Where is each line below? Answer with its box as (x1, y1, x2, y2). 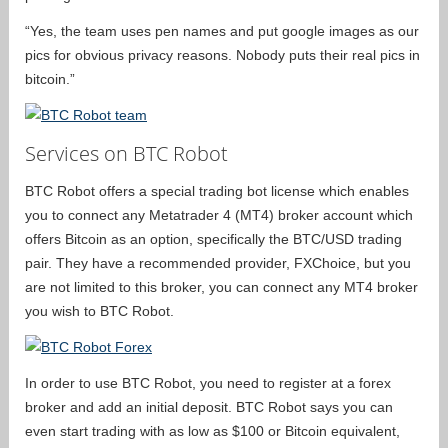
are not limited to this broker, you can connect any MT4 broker (25, 278, 418, 295)
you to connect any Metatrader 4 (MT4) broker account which (25, 206, 413, 223)
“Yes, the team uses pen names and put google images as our (25, 22, 419, 39)
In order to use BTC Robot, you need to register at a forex (25, 374, 391, 391)
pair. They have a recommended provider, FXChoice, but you (25, 254, 411, 271)
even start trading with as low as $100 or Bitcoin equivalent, (25, 422, 400, 439)
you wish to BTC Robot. (25, 302, 174, 319)
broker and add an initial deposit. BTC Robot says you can (25, 398, 393, 415)
